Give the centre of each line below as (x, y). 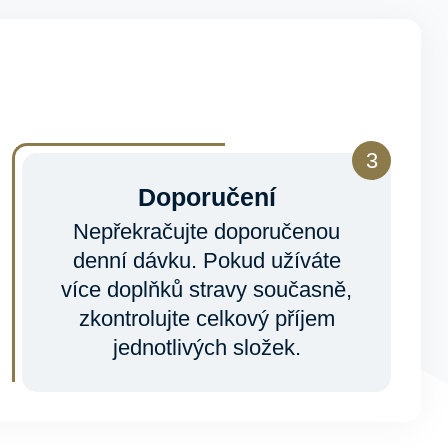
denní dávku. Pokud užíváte (206, 260)
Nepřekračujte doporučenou (207, 231)
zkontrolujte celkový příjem (206, 318)
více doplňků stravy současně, (207, 289)
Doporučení (206, 197)
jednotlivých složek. (206, 347)
